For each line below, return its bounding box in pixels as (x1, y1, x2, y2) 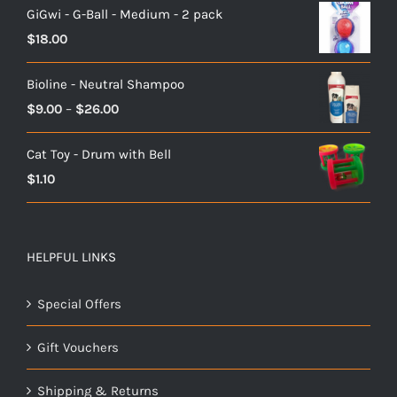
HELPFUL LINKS (27, 249, 116, 265)
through (118, 175, 166, 191)
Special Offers (37, 296, 121, 312)
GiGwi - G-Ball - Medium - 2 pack (27, 6, 222, 22)
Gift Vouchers (37, 339, 119, 355)
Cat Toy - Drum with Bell (27, 146, 171, 162)
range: (118, 125, 154, 141)
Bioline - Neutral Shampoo (27, 76, 184, 92)
